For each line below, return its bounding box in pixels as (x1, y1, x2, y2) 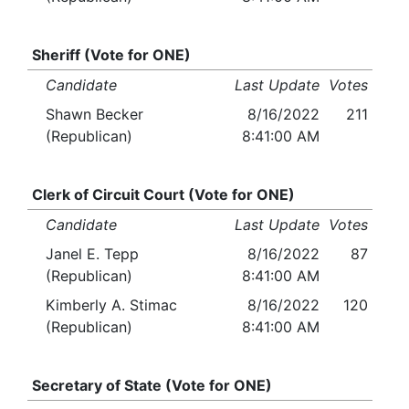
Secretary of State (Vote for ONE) (31, 376, 272, 395)
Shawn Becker (46, 105, 143, 124)
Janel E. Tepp (46, 245, 139, 264)
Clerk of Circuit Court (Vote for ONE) (31, 185, 295, 204)
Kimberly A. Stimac (46, 296, 177, 315)
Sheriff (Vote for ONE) (31, 46, 191, 65)
